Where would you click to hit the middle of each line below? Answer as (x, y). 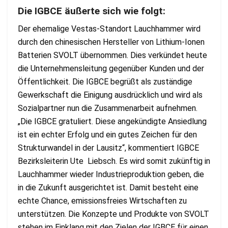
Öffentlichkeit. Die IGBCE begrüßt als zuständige (105, 81)
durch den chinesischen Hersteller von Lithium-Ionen (111, 42)
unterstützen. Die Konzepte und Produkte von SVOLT (113, 214)
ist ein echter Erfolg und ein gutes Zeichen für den (107, 134)
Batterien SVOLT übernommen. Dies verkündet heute (112, 55)
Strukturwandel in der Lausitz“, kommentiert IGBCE (108, 148)
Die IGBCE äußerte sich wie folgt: (92, 11)
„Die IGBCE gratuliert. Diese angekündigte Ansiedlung (112, 121)
